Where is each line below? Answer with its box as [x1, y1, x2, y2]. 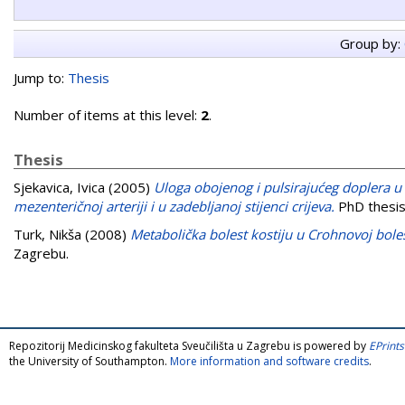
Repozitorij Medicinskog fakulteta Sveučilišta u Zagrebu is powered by [9, 337, 369, 353]
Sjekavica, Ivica [14, 177, 105, 196]
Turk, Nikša [14, 224, 81, 243]
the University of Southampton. [9, 353, 170, 369]
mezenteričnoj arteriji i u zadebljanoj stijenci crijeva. [14, 196, 334, 215]
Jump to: [14, 68, 68, 87]
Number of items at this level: [14, 105, 201, 124]
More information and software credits [170, 353, 369, 369]
